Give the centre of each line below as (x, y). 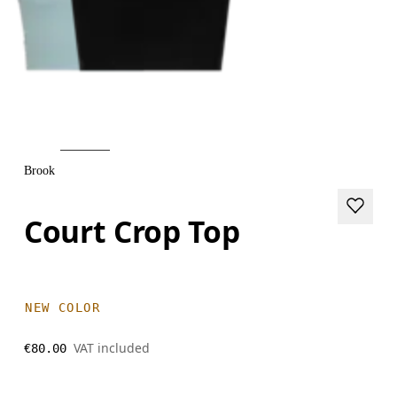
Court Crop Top (132, 231)
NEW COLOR (63, 307)
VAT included (112, 347)
